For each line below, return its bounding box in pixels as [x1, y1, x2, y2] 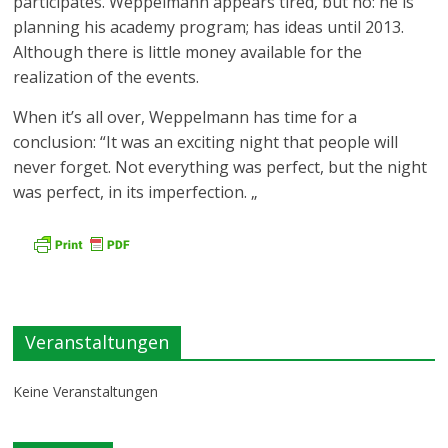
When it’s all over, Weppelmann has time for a [13, 106, 358, 128]
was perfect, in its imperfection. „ [13, 181, 259, 203]
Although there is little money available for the [13, 41, 363, 63]
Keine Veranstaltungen [13, 382, 159, 401]
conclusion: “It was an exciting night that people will [13, 131, 399, 153]
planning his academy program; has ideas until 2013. [13, 16, 405, 38]
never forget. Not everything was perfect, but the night [13, 156, 428, 178]
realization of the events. [13, 66, 200, 88]
